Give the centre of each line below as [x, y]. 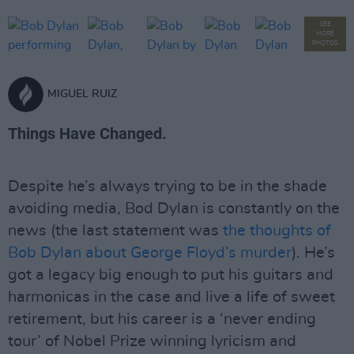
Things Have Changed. [87, 134]
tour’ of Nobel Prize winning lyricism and [152, 341]
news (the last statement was [115, 231]
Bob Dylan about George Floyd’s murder [150, 253]
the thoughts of [277, 231]
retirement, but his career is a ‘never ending [162, 319]
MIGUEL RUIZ [82, 94]
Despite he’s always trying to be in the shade [168, 186]
